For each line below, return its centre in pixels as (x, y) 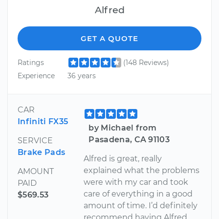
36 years (81, 76)
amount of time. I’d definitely (141, 206)
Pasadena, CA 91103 (129, 140)
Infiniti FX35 (43, 122)
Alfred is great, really (123, 159)
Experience (36, 76)
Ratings (31, 62)
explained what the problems (142, 171)
